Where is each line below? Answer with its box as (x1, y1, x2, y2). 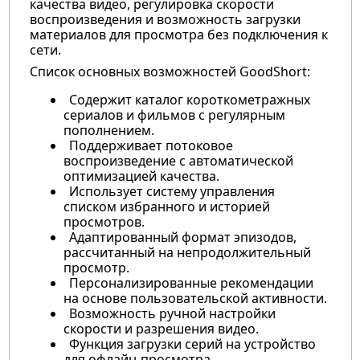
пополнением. (63, 121, 154, 139)
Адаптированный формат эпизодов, (68, 227, 297, 246)
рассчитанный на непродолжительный (63, 243, 311, 261)
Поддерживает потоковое (68, 136, 233, 154)
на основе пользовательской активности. (63, 288, 327, 307)
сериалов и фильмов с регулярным (63, 105, 285, 124)
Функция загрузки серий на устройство (68, 334, 316, 353)
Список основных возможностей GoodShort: (29, 62, 310, 80)
